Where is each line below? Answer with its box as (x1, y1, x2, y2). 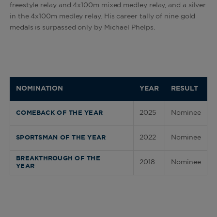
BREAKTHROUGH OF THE (16, 155, 100, 162)
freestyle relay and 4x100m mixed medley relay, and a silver (10, 1, 206, 9)
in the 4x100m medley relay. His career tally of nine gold (10, 13, 196, 20)
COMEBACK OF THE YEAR (16, 109, 103, 116)
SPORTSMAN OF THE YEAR (16, 134, 106, 141)
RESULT (171, 85, 198, 93)
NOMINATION (16, 85, 63, 93)
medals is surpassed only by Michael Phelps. (10, 24, 155, 31)
